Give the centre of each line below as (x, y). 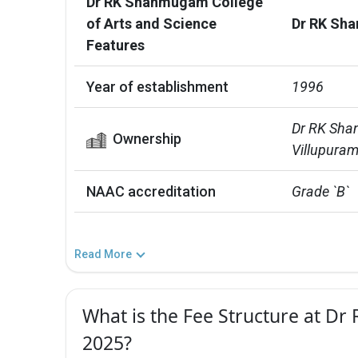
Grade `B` (320, 191)
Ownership (147, 138)
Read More (103, 254)
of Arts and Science (151, 23)
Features (115, 45)
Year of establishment (157, 86)
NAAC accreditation (151, 191)
